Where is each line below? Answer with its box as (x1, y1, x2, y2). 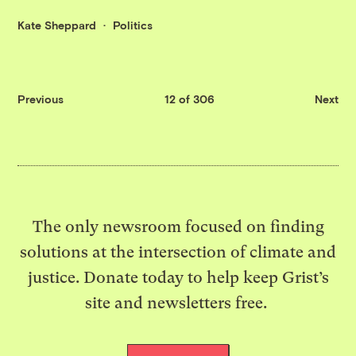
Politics (113, 18, 153, 33)
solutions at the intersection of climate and (20, 242, 336, 261)
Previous (17, 91, 64, 106)
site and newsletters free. (85, 292, 271, 312)
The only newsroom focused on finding (32, 216, 324, 236)
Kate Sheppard (17, 18, 97, 33)
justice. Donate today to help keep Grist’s (27, 267, 329, 287)
